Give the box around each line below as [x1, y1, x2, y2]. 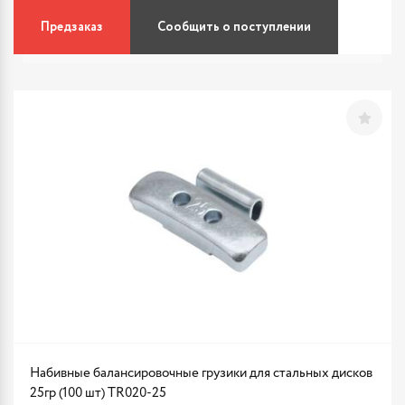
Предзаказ [41, 18, 103, 36]
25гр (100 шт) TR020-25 [30, 386, 166, 400]
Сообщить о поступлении [157, 18, 311, 36]
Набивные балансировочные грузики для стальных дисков [30, 366, 372, 380]
